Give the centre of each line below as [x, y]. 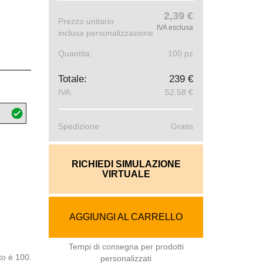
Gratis [182, 126]
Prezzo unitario [86, 21]
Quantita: [75, 53]
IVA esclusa [175, 28]
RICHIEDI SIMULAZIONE [126, 164]
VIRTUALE [126, 174]
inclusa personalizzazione [106, 33]
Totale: [73, 79]
